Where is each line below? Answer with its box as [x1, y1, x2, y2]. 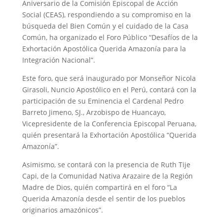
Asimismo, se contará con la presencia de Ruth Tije [22, 160, 190, 170]
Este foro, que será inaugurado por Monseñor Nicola [22, 74, 196, 83]
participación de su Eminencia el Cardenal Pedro [22, 96, 184, 106]
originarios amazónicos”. [22, 205, 103, 215]
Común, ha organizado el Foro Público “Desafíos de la [22, 33, 198, 42]
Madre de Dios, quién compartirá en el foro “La [22, 183, 177, 192]
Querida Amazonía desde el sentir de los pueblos [22, 194, 185, 204]
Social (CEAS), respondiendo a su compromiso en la [22, 10, 191, 20]
